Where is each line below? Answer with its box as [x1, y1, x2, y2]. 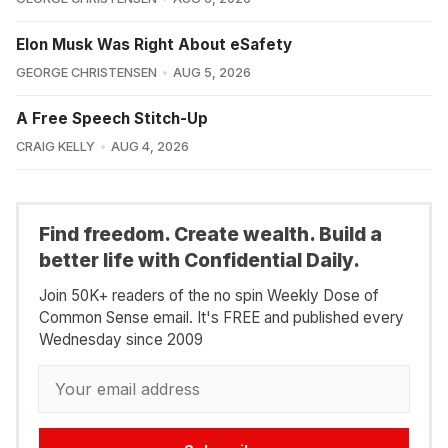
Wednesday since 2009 [39, 329, 203, 349]
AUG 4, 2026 [110, 139, 189, 155]
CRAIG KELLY [16, 139, 95, 155]
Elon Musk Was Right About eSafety [16, 35, 292, 55]
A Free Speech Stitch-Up [16, 109, 208, 129]
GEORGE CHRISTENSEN [16, 65, 157, 81]
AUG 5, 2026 [172, 65, 251, 81]
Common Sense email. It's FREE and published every [39, 307, 404, 327]
